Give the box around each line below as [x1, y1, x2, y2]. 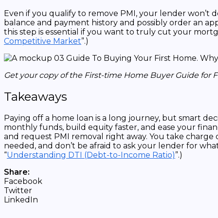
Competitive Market [4, 36, 81, 46]
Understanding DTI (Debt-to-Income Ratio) [7, 150, 175, 160]
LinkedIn [4, 195, 38, 205]
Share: [4, 167, 30, 177]
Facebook [4, 177, 42, 186]
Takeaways [4, 90, 67, 104]
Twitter [4, 186, 32, 196]
